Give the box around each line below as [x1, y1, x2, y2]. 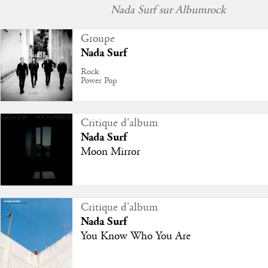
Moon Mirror [80, 145, 140, 160]
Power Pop [80, 75, 117, 87]
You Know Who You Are [80, 229, 191, 244]
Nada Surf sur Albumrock [111, 3, 226, 18]
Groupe [80, 32, 115, 47]
